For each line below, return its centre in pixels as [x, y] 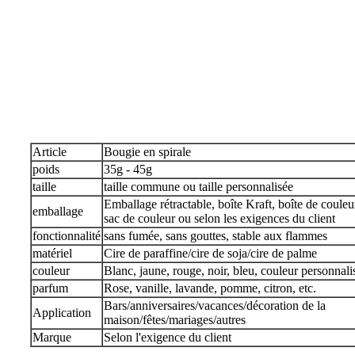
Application [62, 312]
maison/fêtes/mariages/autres [175, 319]
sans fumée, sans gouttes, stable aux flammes [216, 235]
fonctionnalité [67, 235]
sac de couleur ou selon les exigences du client [219, 218]
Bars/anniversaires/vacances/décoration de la [215, 305]
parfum [50, 288]
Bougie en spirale [147, 151]
